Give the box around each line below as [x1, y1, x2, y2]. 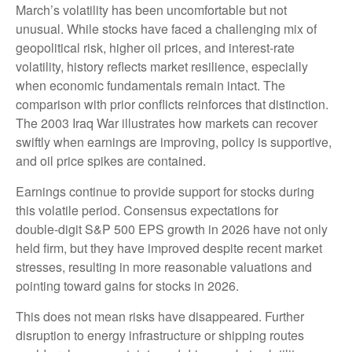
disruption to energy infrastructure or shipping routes [16, 325, 304, 344]
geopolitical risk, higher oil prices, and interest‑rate [16, 38, 295, 57]
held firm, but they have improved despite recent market [16, 238, 322, 257]
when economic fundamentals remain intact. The [16, 75, 285, 94]
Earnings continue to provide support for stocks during [16, 181, 314, 200]
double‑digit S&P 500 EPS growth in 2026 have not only [16, 219, 328, 238]
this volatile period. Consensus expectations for [16, 200, 278, 219]
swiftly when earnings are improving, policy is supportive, [16, 132, 332, 151]
